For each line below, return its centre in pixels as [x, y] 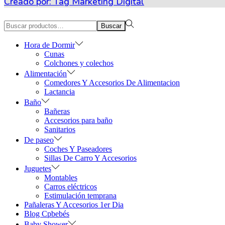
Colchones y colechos [79, 63]
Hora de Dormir [49, 45]
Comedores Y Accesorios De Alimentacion [112, 82]
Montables [61, 177]
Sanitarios [60, 129]
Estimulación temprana [80, 195]
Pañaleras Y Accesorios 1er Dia [74, 204]
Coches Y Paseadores [78, 149]
